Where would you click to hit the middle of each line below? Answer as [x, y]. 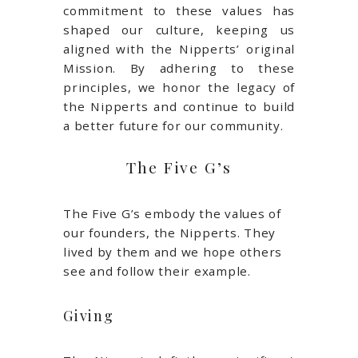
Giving [89, 315]
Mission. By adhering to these [179, 68]
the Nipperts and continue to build [179, 106]
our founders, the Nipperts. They [169, 232]
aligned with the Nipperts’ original [179, 48]
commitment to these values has [179, 10]
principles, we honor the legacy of [179, 87]
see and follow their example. [157, 270]
